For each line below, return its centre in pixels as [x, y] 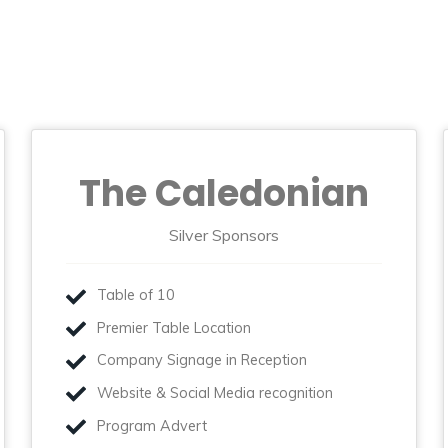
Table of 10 [136, 295]
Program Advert [152, 425]
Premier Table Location [174, 327]
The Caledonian [224, 193]
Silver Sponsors [224, 234]
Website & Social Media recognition [215, 392]
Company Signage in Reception [202, 360]
